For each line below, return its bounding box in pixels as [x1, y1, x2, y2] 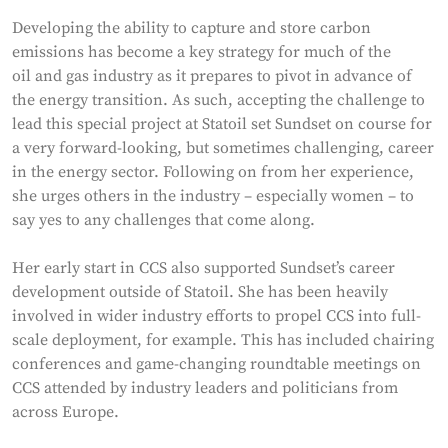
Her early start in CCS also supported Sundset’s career [12, 258, 395, 278]
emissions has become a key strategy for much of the [12, 42, 391, 62]
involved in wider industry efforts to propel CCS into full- [12, 306, 421, 326]
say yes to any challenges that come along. [12, 210, 319, 230]
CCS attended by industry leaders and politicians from [12, 378, 398, 398]
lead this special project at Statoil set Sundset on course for [12, 114, 432, 134]
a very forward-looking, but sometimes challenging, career [12, 138, 434, 158]
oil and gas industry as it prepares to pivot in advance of [12, 66, 412, 86]
